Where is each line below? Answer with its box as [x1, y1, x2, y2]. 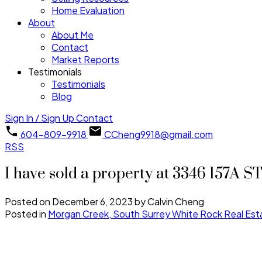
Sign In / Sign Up [5, 112, 74, 125]
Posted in [5, 207, 46, 220]
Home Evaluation [51, 4, 125, 17]
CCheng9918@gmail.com [104, 128, 213, 141]
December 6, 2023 [52, 195, 133, 208]
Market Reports [51, 53, 119, 66]
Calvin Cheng [147, 195, 204, 208]
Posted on [5, 195, 52, 208]
